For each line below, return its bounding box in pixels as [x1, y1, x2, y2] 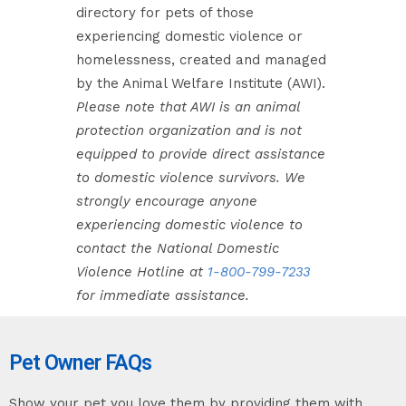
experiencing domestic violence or [76, 28, 303, 44]
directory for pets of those [76, 5, 254, 21]
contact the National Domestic [76, 240, 279, 256]
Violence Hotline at [76, 264, 208, 280]
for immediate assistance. [76, 287, 249, 304]
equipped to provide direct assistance [76, 146, 325, 162]
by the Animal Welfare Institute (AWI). [76, 75, 325, 92]
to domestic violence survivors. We [76, 169, 305, 186]
